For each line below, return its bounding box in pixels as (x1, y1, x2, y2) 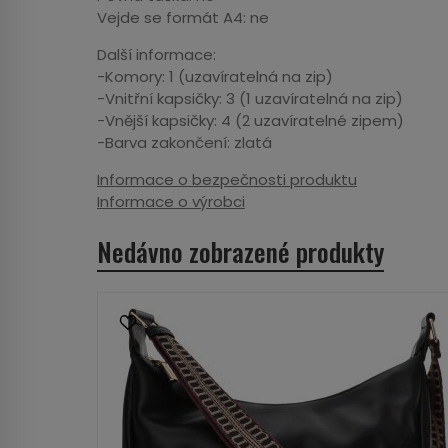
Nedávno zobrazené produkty (97, 232, 384, 271)
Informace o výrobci (97, 191, 245, 212)
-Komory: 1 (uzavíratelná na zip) (97, 66, 333, 87)
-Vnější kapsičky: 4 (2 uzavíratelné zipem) (97, 110, 404, 131)
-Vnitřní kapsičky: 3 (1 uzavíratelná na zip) (97, 88, 403, 109)
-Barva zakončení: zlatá (97, 132, 272, 153)
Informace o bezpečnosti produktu (97, 169, 357, 190)
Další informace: (97, 44, 216, 65)
